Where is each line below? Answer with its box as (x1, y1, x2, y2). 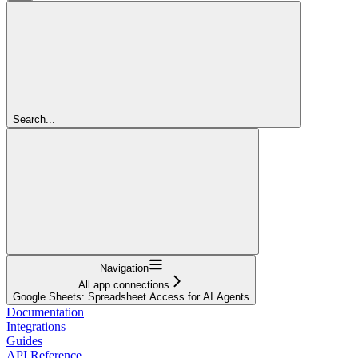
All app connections (78, 278, 169, 291)
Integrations (6, 319, 66, 333)
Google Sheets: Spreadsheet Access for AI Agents (13, 290, 249, 303)
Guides (6, 333, 42, 348)
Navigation (99, 261, 149, 274)
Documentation (6, 304, 84, 319)
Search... (13, 113, 55, 125)
